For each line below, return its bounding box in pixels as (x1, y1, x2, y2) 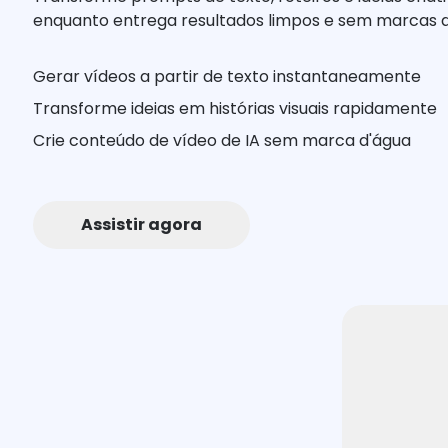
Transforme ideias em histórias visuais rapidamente (33, 97, 438, 120)
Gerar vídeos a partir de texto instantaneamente (33, 65, 422, 88)
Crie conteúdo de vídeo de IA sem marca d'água (33, 129, 412, 152)
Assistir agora (81, 213, 203, 236)
